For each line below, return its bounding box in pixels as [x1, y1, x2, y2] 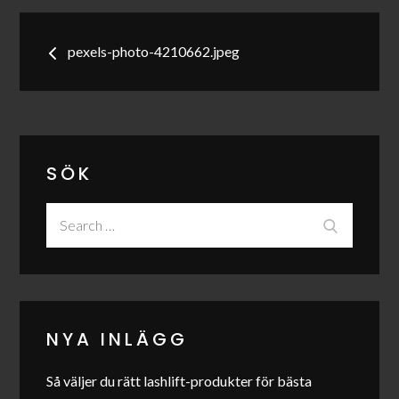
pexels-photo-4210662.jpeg [68, 42, 240, 60]
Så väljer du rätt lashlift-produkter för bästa [46, 371, 313, 389]
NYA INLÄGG [46, 326, 189, 352]
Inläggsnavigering [19, 8, 357, 61]
